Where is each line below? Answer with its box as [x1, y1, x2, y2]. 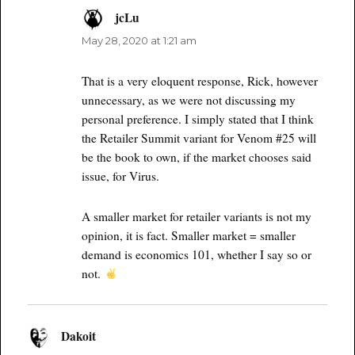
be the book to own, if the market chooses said [82, 148, 312, 165]
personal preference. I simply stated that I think [82, 110, 315, 127]
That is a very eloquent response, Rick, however [82, 72, 319, 89]
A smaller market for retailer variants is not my [82, 208, 312, 224]
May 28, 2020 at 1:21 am [82, 33, 197, 47]
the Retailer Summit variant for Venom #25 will [82, 129, 317, 146]
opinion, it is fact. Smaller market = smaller [82, 227, 296, 243]
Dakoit [60, 327, 96, 345]
